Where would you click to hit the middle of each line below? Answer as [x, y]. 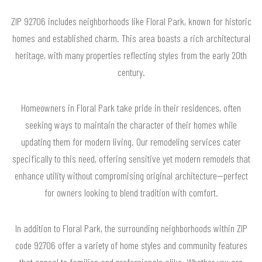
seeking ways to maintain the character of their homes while [131, 125]
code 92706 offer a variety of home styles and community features [131, 245]
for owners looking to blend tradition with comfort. [131, 193]
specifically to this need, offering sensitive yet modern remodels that [131, 159]
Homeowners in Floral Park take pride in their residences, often [131, 108]
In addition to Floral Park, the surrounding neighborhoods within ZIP [131, 228]
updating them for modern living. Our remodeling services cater [131, 142]
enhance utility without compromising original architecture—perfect [131, 176]
